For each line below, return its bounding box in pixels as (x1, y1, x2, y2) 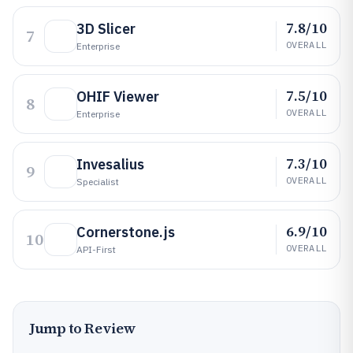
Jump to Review (29, 318, 136, 338)
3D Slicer (76, 20, 136, 38)
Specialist (76, 176, 119, 188)
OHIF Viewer (76, 87, 159, 106)
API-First (76, 243, 116, 255)
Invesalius (76, 155, 144, 173)
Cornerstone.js (76, 223, 175, 241)
